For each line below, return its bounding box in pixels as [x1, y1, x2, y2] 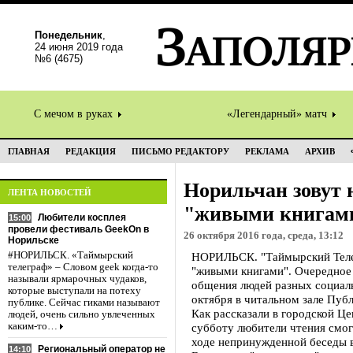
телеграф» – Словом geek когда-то [8, 262, 158, 273]
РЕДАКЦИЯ [65, 147, 116, 156]
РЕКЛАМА [245, 147, 289, 156]
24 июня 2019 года [35, 41, 123, 53]
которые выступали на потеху [8, 285, 141, 296]
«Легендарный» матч [227, 108, 330, 120]
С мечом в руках [34, 108, 116, 120]
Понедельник [35, 29, 102, 41]
